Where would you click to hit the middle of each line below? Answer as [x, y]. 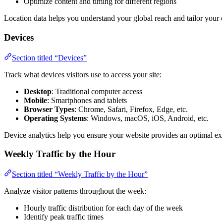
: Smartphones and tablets [87, 100]
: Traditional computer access [97, 91]
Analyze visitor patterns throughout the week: [75, 191]
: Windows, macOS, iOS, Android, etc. [148, 118]
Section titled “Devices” [49, 57]
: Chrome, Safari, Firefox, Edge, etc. [131, 109]
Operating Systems [55, 118]
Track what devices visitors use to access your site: [83, 74]
